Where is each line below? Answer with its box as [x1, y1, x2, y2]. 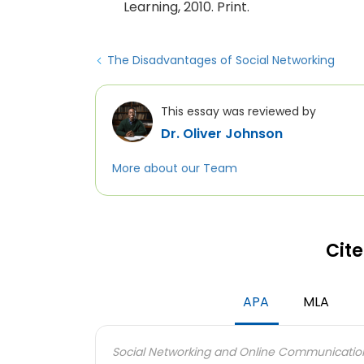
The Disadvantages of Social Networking [107, 52, 335, 68]
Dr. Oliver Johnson [161, 124, 283, 143]
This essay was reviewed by [161, 103, 316, 119]
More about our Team [112, 160, 237, 176]
